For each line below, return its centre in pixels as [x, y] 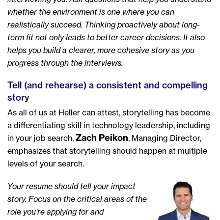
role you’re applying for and [55, 212]
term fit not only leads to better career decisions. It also [106, 37]
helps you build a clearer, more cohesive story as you [101, 50]
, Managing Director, [165, 138]
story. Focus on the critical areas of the [77, 199]
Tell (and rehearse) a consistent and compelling [108, 85]
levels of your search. [46, 164]
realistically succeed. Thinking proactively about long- [104, 25]
